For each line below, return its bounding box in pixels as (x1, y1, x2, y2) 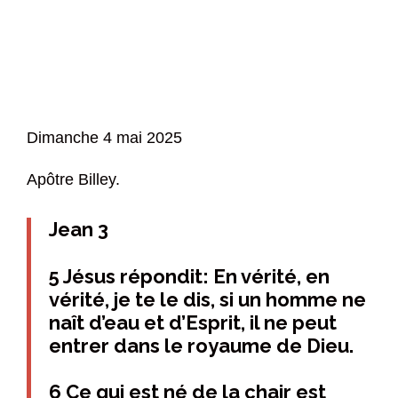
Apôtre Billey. (27, 171, 120, 189)
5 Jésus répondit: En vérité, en (49, 264, 330, 288)
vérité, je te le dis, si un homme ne (49, 287, 366, 311)
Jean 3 (49, 218, 108, 242)
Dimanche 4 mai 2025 (27, 128, 182, 147)
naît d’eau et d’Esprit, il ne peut (49, 310, 337, 334)
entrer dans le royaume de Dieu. (49, 333, 354, 357)
